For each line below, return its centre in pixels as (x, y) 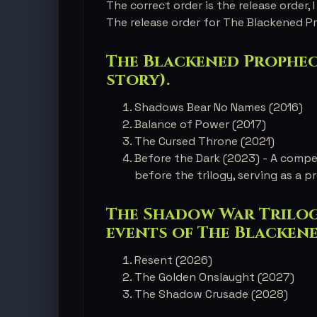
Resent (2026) (173, 260)
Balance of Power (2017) (200, 124)
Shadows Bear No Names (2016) (219, 107)
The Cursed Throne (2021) (204, 141)
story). (138, 80)
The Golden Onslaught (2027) (214, 277)
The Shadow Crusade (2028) (211, 294)
